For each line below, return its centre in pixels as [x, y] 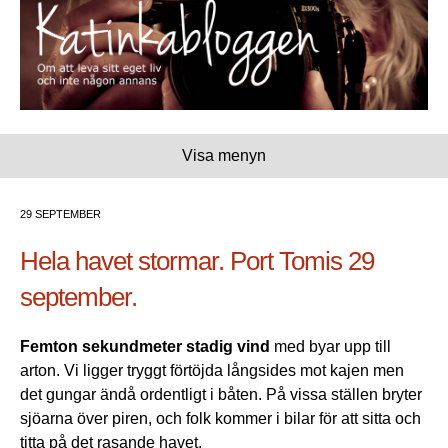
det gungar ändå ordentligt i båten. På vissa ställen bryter [221, 395]
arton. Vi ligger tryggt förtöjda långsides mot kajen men [212, 371]
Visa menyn [224, 156]
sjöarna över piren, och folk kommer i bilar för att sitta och [220, 419]
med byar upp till [330, 347]
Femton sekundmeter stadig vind [145, 347]
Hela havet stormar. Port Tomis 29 [197, 261]
